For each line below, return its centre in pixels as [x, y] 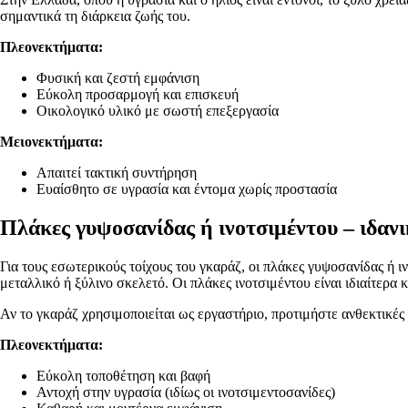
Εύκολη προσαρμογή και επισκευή [138, 95]
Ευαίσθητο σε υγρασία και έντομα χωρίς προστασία [187, 189]
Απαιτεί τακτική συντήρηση [117, 173]
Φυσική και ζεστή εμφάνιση [118, 78]
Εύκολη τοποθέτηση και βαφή [123, 375]
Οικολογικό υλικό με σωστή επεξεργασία [158, 111]
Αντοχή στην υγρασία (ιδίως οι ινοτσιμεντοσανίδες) [186, 392]
